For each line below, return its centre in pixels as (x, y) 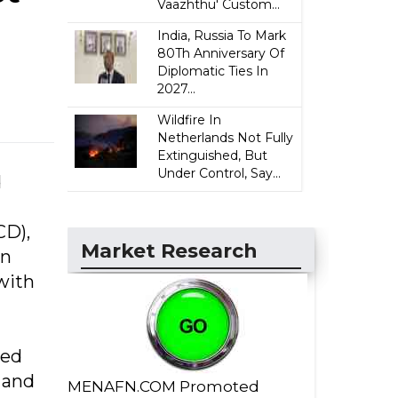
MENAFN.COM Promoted (163, 386)
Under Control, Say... (219, 173)
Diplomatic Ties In (213, 71)
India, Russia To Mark (222, 36)
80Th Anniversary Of (221, 53)
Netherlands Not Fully (226, 138)
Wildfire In (190, 120)
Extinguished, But (213, 155)
